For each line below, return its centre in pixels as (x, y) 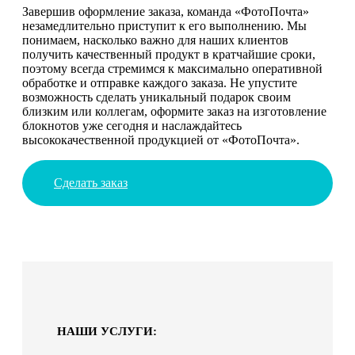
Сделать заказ (91, 182)
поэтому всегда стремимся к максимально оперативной (172, 68)
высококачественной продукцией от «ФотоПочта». (161, 139)
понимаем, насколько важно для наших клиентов (155, 40)
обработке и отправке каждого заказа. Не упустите (160, 82)
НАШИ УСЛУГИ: (107, 331)
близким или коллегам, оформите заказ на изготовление (174, 111)
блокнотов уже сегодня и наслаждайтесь (132, 125)
